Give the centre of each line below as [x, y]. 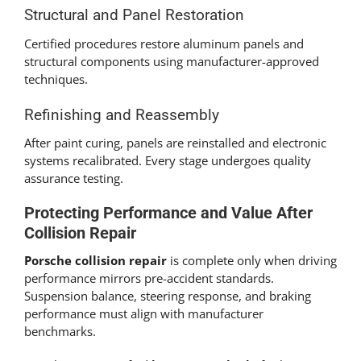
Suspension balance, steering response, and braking [168, 295]
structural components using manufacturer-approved [172, 61]
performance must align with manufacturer [144, 313]
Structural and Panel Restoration [134, 16]
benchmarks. [60, 331]
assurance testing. [74, 178]
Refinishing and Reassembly [122, 115]
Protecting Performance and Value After [168, 214]
